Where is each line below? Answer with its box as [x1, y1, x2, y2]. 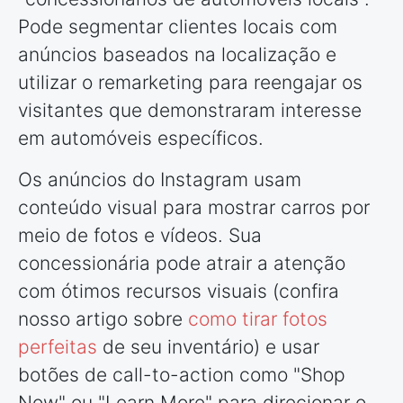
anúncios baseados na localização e [18, 42, 336, 66]
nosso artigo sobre [18, 307, 188, 330]
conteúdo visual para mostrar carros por [18, 195, 370, 219]
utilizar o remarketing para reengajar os [18, 70, 363, 94]
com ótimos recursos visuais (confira [18, 279, 339, 302]
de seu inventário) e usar [97, 335, 319, 358]
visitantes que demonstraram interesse [18, 98, 362, 121]
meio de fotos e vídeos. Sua [18, 223, 262, 246]
